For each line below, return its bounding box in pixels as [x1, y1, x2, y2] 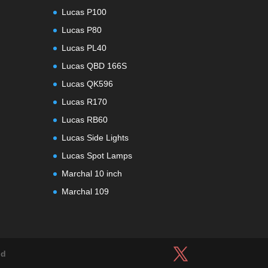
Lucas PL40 [62, 42, 107, 53]
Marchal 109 [62, 186, 109, 196]
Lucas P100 [62, 7, 107, 17]
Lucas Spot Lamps [62, 150, 133, 160]
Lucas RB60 [62, 114, 108, 124]
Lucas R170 [62, 96, 108, 106]
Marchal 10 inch [62, 168, 123, 178]
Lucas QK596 [62, 78, 114, 89]
